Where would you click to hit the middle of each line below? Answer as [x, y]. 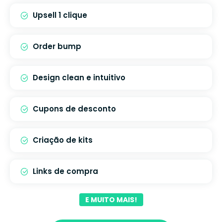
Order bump [57, 46]
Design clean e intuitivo [79, 77]
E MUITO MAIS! [111, 199]
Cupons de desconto [74, 109]
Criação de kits [63, 140]
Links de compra [65, 171]
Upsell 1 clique [60, 15]
